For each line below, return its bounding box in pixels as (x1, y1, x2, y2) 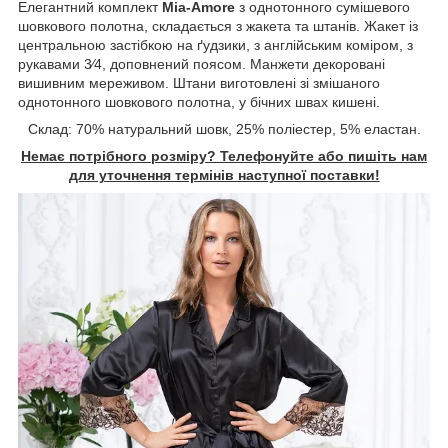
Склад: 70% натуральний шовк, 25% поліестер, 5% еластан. (27, 120, 421, 137)
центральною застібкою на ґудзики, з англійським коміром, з (18, 36, 413, 53)
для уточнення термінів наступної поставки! (68, 166, 380, 183)
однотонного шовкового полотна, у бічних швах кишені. (18, 93, 380, 110)
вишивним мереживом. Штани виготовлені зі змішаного (18, 74, 380, 91)
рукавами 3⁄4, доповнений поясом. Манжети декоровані (18, 55, 385, 72)
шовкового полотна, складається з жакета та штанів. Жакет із (18, 17, 418, 34)
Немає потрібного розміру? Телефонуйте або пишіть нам (21, 147, 427, 164)
